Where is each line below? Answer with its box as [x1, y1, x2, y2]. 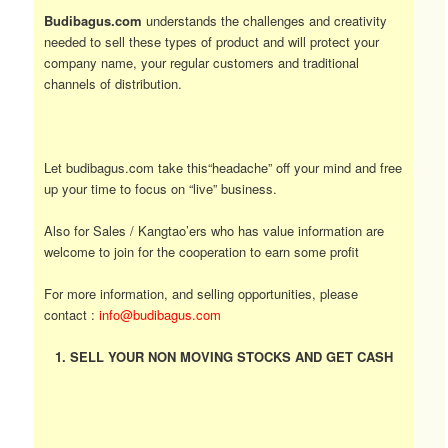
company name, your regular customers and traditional [44, 52, 360, 72]
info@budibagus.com [99, 305, 222, 325]
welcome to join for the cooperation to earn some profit [44, 241, 360, 261]
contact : [44, 305, 100, 325]
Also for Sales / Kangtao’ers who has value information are [44, 220, 385, 240]
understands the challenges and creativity [142, 10, 388, 30]
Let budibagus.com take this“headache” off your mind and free [44, 157, 403, 177]
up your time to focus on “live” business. [44, 178, 278, 198]
